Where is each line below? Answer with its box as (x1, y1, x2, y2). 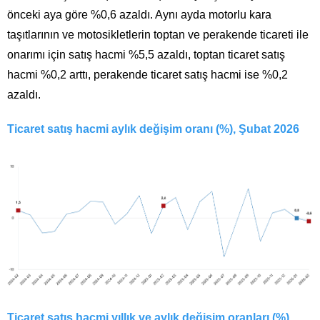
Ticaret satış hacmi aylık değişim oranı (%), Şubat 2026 (7, 123, 299, 136)
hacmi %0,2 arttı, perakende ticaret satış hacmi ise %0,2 (7, 69, 288, 81)
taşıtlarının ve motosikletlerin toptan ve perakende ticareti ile (7, 29, 309, 41)
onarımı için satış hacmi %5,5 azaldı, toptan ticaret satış (7, 49, 285, 61)
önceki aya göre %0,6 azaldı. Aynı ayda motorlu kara (7, 9, 271, 21)
